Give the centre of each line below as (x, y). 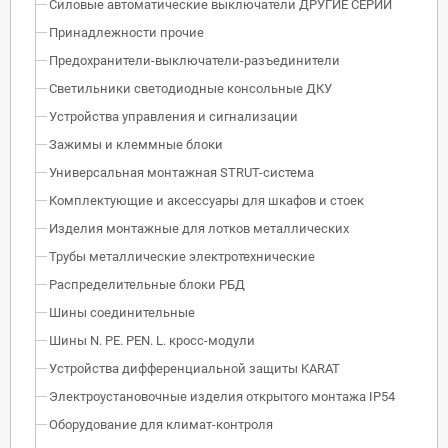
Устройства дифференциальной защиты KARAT (194, 368)
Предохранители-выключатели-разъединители (194, 60)
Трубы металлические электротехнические (182, 256)
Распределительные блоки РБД (147, 284)
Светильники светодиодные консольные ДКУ (190, 88)
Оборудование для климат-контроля (161, 424)
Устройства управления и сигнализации (173, 116)
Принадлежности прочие (126, 32)
